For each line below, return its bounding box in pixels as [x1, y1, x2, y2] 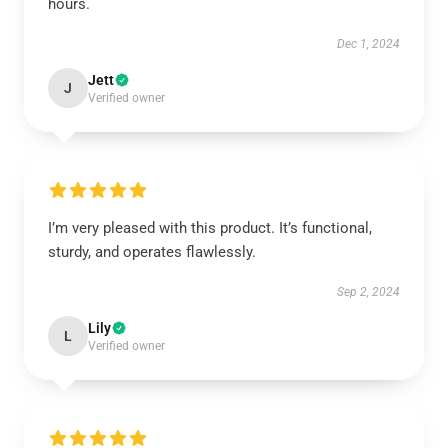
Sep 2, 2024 [337, 285, 400, 299]
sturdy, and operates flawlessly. [48, 243, 256, 261]
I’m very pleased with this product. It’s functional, [48, 219, 372, 237]
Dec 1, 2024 [337, 37, 400, 51]
